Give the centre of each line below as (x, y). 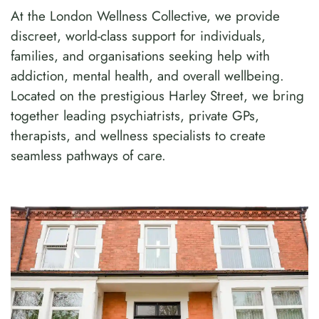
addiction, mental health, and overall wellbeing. (147, 76)
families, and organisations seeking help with (140, 56)
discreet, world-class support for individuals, (138, 36)
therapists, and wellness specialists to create (138, 136)
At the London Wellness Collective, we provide (145, 16)
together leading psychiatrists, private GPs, (135, 116)
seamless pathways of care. (88, 156)
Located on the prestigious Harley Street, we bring (157, 96)
